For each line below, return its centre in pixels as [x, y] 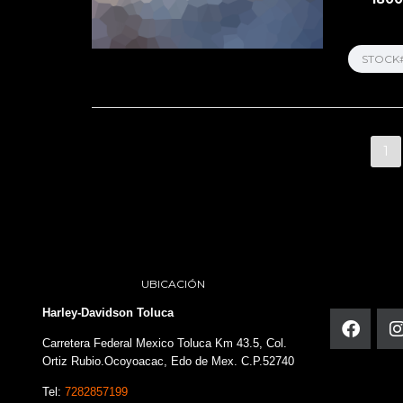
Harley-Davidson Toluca [108, 313]
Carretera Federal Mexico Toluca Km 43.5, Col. [165, 343]
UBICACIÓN [173, 284]
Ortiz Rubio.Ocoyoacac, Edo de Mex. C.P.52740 [168, 361]
